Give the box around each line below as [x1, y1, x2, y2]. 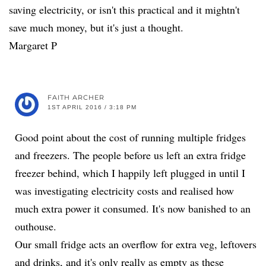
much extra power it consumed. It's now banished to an [15, 201, 251, 216]
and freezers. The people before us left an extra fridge [15, 148, 246, 162]
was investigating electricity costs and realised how [15, 183, 234, 198]
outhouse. [15, 219, 56, 233]
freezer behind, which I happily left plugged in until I [15, 166, 245, 180]
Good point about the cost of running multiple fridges [15, 130, 246, 144]
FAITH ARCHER [47, 93, 104, 102]
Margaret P [9, 38, 57, 52]
